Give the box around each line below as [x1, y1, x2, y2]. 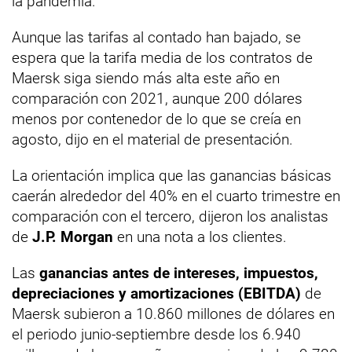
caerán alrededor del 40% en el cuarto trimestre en [12, 187, 340, 205]
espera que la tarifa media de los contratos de [12, 49, 313, 67]
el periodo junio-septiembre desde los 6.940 [12, 325, 301, 343]
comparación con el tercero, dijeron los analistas [12, 207, 328, 225]
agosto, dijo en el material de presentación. [12, 130, 293, 148]
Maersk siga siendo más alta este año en [12, 69, 280, 87]
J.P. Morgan [28, 228, 113, 246]
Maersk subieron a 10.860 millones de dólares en [12, 305, 335, 323]
